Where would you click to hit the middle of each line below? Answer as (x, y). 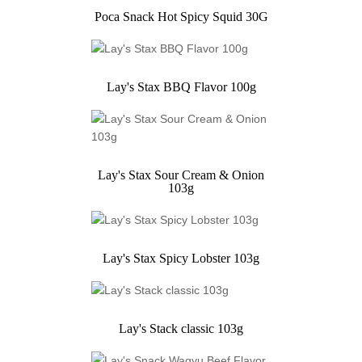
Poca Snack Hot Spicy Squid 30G (181, 17)
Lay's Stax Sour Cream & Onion (181, 175)
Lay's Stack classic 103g (181, 329)
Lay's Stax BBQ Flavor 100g (181, 87)
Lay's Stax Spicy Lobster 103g (181, 259)
